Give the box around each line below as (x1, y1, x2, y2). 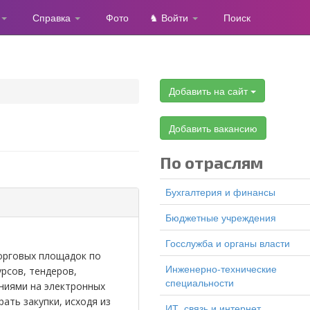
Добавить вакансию (169, 121, 257, 135)
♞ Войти (149, 10, 191, 24)
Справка (33, 10, 73, 24)
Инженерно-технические (165, 262, 277, 275)
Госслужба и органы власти (165, 236, 290, 250)
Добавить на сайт (169, 84, 250, 98)
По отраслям (160, 152, 264, 172)
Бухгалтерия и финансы (165, 185, 275, 199)
